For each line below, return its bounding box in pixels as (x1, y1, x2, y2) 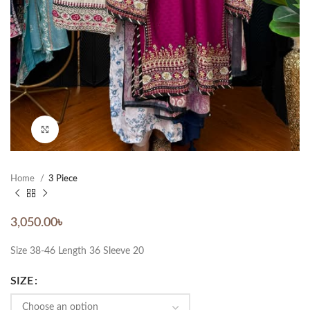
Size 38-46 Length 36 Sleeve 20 (10, 246, 144, 256)
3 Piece (48, 173, 77, 183)
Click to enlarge (59, 124, 120, 134)
